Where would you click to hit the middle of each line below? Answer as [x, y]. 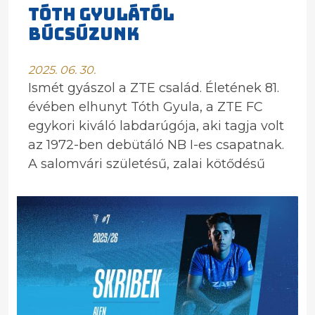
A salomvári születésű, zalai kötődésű [147, 164]
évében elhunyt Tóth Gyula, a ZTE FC [146, 107]
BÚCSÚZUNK [84, 34]
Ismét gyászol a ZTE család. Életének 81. [154, 88]
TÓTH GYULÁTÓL [101, 14]
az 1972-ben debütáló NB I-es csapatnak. [156, 145]
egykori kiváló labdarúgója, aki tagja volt [156, 126]
